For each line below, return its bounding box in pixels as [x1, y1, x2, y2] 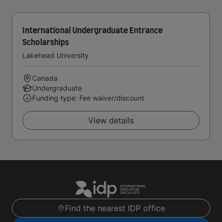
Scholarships [22, 39, 69, 47]
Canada [32, 74, 57, 82]
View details [88, 115, 134, 125]
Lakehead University [22, 51, 89, 59]
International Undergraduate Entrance [22, 27, 163, 35]
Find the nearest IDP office [65, 203, 165, 214]
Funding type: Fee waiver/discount [32, 94, 144, 102]
